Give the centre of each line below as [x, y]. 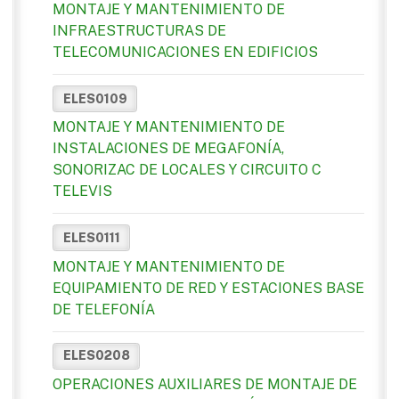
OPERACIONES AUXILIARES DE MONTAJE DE [205, 384]
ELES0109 [95, 98]
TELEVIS [82, 191]
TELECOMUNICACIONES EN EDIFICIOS [185, 53]
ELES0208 [96, 356]
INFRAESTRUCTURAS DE [139, 31]
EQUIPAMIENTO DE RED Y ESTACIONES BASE [208, 288]
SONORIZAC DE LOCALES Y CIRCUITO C [187, 170]
